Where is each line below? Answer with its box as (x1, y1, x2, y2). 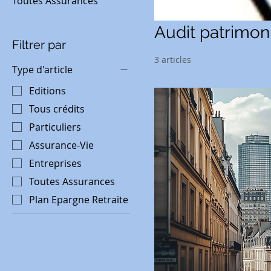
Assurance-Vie (29, 139, 94, 152)
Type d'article (12, 62, 73, 76)
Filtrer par (12, 37, 66, 52)
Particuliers (29, 120, 81, 134)
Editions (29, 84, 66, 98)
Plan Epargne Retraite (29, 193, 128, 207)
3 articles (154, 53, 192, 65)
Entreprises (29, 157, 82, 171)
